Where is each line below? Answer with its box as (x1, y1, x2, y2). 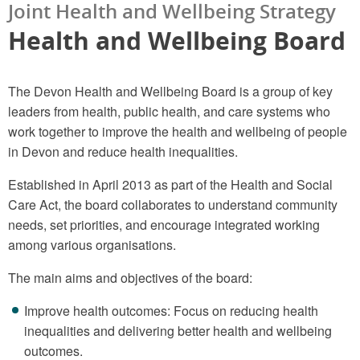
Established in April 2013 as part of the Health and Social (8, 174, 333, 194)
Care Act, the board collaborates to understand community (8, 194, 337, 214)
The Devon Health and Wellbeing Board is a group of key (8, 81, 333, 100)
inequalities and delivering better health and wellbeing (24, 321, 332, 340)
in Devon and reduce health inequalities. (8, 141, 238, 161)
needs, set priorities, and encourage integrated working (8, 215, 320, 234)
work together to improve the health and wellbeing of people (8, 121, 347, 141)
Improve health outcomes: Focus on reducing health (24, 301, 318, 320)
